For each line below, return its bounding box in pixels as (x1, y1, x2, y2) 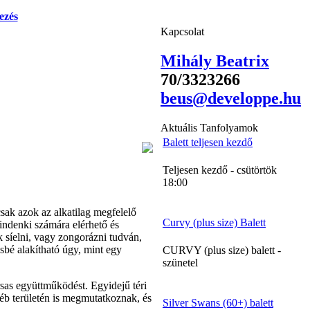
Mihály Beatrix (161, 51, 269, 70)
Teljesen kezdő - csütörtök (163, 163, 277, 176)
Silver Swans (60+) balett (163, 296, 273, 309)
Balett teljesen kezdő (163, 136, 253, 148)
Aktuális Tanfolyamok (161, 121, 258, 134)
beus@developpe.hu (161, 89, 301, 107)
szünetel (163, 256, 198, 268)
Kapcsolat (161, 26, 204, 37)
